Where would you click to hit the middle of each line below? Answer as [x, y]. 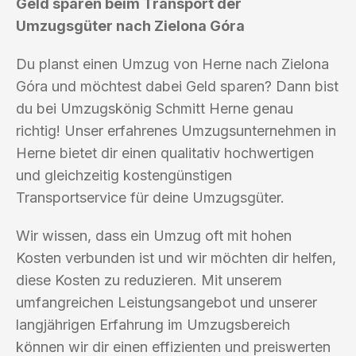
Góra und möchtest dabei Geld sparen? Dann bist [177, 86]
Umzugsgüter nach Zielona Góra [130, 25]
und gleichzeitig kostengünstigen [124, 175]
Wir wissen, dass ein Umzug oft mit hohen [154, 235]
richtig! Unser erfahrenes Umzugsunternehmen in [176, 130]
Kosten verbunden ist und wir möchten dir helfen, [176, 257]
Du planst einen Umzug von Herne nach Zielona [172, 64]
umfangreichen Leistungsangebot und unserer [166, 302]
